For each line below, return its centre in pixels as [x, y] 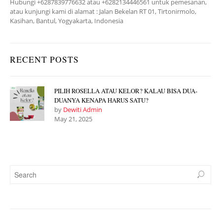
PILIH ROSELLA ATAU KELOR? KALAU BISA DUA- [126, 91]
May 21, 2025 [73, 119]
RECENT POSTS [44, 59]
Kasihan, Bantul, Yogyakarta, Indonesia [67, 21]
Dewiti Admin [83, 110]
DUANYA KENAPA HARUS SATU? [101, 100]
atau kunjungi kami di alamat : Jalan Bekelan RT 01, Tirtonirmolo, [103, 11]
